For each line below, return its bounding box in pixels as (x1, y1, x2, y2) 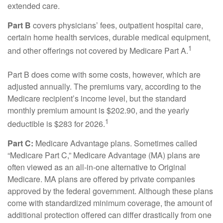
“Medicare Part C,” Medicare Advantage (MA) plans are (7, 149, 200, 161)
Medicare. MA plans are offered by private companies (7, 173, 195, 185)
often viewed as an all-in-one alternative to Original (7, 161, 186, 173)
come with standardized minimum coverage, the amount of (7, 197, 212, 209)
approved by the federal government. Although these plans (7, 185, 213, 197)
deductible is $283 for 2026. (7, 118, 105, 130)
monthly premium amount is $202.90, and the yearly (7, 104, 189, 116)
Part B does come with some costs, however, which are (7, 68, 201, 80)
